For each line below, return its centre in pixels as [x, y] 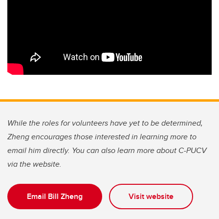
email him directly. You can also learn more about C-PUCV [107, 150]
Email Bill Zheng [55, 196]
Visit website [151, 196]
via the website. [34, 164]
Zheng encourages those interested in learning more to [102, 136]
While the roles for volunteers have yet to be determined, [105, 123]
